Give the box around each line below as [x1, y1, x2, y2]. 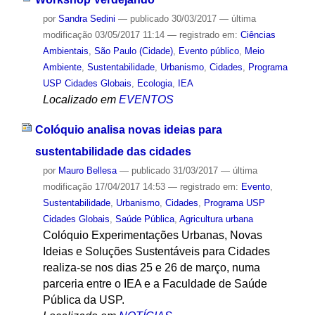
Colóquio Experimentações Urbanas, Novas [42, 229, 262, 242]
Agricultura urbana [179, 214, 253, 225]
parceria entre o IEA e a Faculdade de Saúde [42, 278, 267, 290]
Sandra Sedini [58, 13, 115, 25]
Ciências [240, 30, 276, 41]
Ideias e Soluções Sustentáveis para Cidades [42, 245, 270, 258]
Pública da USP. [42, 294, 124, 307]
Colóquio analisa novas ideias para [34, 124, 222, 136]
